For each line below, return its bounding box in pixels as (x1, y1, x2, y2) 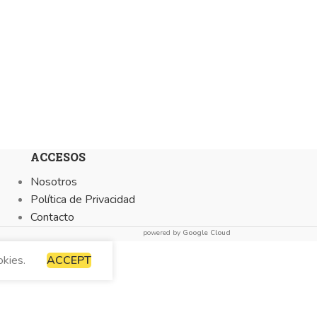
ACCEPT (47, 253, 91, 268)
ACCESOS (30, 149, 86, 164)
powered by (143, 228, 183, 238)
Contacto (30, 209, 74, 225)
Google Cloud (183, 228, 231, 238)
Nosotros (30, 174, 77, 190)
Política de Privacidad (30, 192, 135, 207)
